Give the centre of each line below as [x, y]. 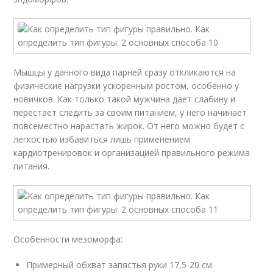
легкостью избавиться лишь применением [102, 139]
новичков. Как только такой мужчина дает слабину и [125, 99]
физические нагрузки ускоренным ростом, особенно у [126, 86]
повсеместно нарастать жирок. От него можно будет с [129, 126]
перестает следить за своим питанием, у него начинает [130, 112]
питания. [32, 166]
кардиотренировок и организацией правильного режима [132, 153]
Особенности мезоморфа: [68, 239]
